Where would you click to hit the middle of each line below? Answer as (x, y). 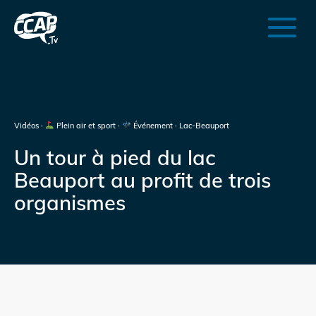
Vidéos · (30, 126)
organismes (70, 202)
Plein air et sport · (88, 126)
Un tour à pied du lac (115, 157)
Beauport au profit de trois (142, 179)
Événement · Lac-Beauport (180, 126)
